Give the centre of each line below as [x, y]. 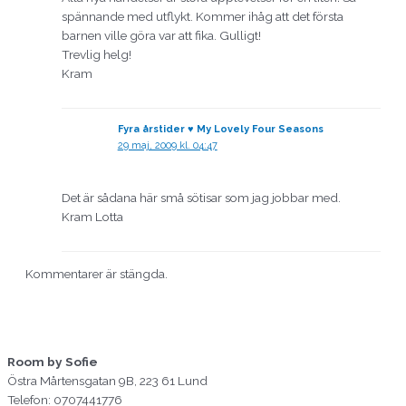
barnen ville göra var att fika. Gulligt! [161, 35]
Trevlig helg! [97, 54]
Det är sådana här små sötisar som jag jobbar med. [201, 197]
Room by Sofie [53, 361]
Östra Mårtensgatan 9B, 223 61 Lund [107, 380]
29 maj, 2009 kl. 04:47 [167, 145]
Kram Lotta [92, 216]
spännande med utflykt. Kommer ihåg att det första [203, 16]
